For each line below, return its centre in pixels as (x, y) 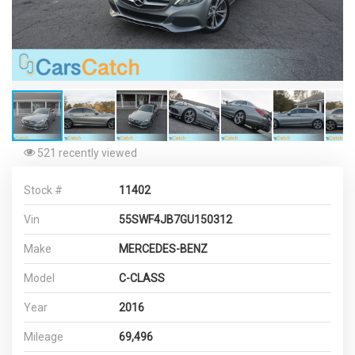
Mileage (44, 337)
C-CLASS (142, 278)
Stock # (43, 190)
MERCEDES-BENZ (163, 249)
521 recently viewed (86, 153)
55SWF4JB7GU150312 (176, 219)
